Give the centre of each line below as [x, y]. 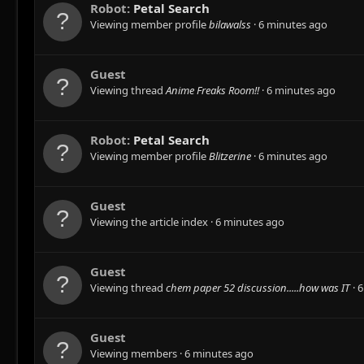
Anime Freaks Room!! [212, 91]
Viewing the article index [150, 222]
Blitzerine [230, 156]
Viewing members [135, 354]
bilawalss [230, 25]
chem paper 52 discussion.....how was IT [258, 288]
